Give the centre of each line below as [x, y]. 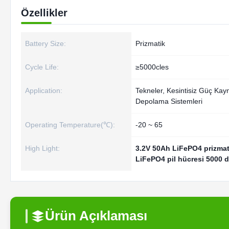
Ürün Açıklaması [96, 216]
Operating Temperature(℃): [70, 125]
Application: [44, 90]
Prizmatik [150, 43]
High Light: [42, 148]
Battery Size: [45, 43]
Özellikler [44, 13]
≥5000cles [152, 67]
